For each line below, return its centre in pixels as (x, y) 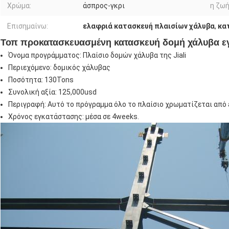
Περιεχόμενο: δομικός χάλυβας (59, 68)
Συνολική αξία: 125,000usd (52, 92)
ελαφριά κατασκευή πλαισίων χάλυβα (149, 26)
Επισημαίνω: (28, 26)
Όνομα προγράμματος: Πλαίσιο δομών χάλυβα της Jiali (97, 55)
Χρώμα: (19, 6)
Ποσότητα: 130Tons (41, 80)
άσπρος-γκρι (104, 6)
